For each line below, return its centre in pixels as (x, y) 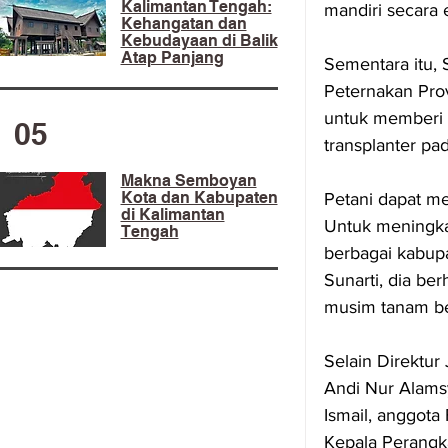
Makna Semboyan (188, 180)
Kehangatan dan (183, 23)
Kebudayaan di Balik (199, 40)
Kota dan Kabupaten (199, 197)
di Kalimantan (172, 214)
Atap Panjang (172, 57)
